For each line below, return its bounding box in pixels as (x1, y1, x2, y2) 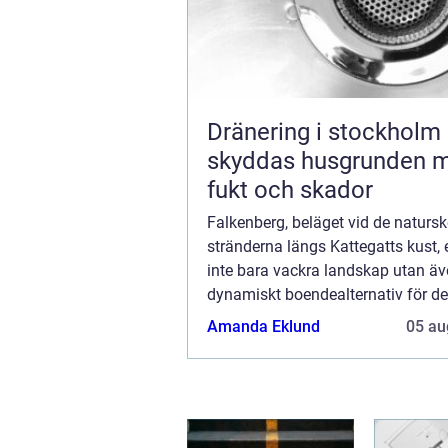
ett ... (207, 333, 241, 353)
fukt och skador (207, 176, 373, 205)
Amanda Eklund (207, 317, 320, 337)
